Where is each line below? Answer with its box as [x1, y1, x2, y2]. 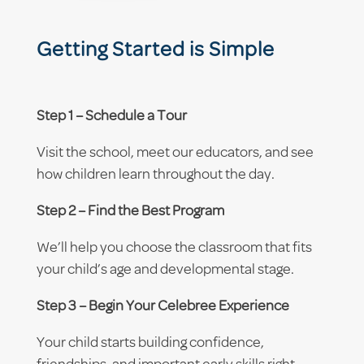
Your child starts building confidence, [36, 336, 264, 350]
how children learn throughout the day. [36, 168, 275, 182]
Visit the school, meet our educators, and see [36, 146, 314, 160]
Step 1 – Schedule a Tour [36, 110, 187, 123]
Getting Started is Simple [36, 41, 275, 60]
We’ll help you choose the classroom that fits [36, 241, 312, 255]
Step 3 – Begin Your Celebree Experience [36, 300, 289, 314]
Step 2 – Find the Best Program [36, 205, 224, 219]
